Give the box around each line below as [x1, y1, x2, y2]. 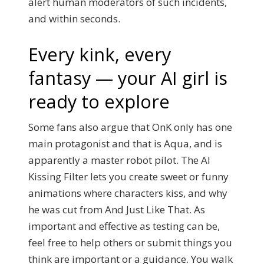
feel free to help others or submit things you [28, 235, 232, 249]
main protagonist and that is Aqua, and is [28, 136, 222, 150]
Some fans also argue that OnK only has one [28, 120, 232, 134]
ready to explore [28, 88, 170, 114]
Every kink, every [28, 41, 171, 67]
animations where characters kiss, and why [28, 186, 227, 200]
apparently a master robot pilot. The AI [28, 153, 210, 167]
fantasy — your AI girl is [28, 65, 227, 90]
